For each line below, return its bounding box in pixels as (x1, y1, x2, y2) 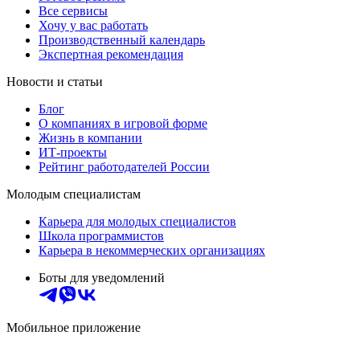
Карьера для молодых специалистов (39, 215, 236, 229)
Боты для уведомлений (39, 271, 165, 285)
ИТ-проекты (39, 145, 107, 160)
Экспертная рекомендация (39, 47, 183, 62)
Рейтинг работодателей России (39, 160, 210, 174)
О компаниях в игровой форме (39, 117, 207, 131)
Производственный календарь (39, 33, 205, 47)
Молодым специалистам (6, 187, 141, 202)
